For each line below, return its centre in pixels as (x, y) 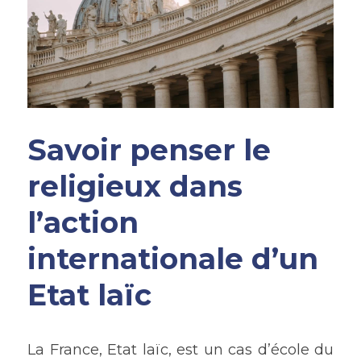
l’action (83, 223)
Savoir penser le (149, 150)
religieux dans (135, 187)
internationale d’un (173, 259)
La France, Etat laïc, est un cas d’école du (180, 350)
